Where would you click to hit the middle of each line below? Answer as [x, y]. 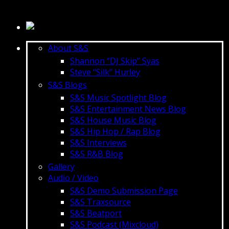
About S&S [68, 48]
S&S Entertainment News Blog [128, 109]
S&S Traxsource [100, 202]
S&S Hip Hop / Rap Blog [115, 131]
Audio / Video [73, 178]
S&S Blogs [67, 85]
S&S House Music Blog [113, 120]
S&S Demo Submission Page [124, 191]
